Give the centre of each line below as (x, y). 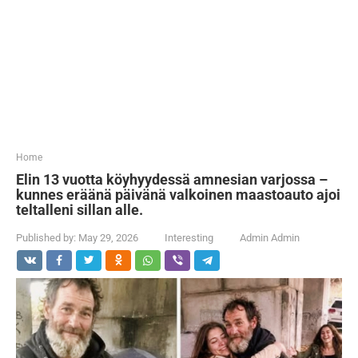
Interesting (189, 238)
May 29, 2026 (108, 238)
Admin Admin (270, 238)
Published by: (46, 238)
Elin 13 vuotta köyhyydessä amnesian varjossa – (172, 179)
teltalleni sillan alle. (80, 210)
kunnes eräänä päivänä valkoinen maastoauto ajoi (178, 195)
